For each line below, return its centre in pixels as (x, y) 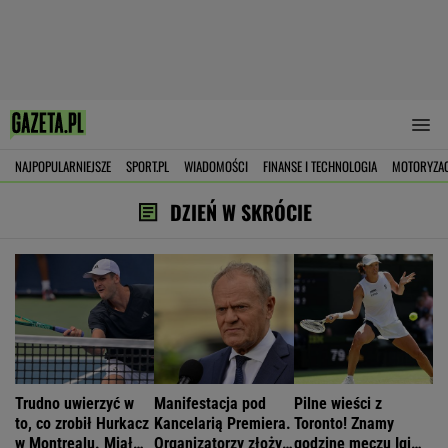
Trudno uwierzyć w (74, 403)
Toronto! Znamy (343, 423)
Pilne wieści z (337, 403)
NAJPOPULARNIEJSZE (63, 166)
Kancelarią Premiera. (223, 423)
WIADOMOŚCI (216, 166)
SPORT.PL (147, 166)
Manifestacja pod (210, 403)
